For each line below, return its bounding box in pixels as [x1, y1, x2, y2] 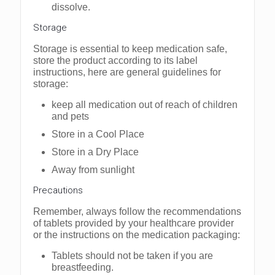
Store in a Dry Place [52, 147, 139, 158]
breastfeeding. [52, 262, 114, 273]
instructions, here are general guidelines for [33, 67, 221, 78]
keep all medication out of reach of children [52, 99, 238, 110]
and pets [52, 111, 89, 122]
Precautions [33, 185, 83, 196]
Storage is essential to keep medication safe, [33, 44, 227, 55]
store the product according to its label [33, 55, 198, 66]
